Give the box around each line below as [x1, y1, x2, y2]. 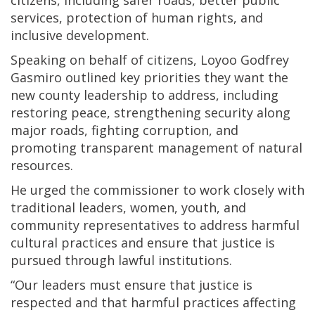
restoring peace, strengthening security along [11, 104, 290, 121]
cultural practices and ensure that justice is [11, 234, 275, 251]
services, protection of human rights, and [11, 9, 263, 26]
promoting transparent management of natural [11, 139, 302, 156]
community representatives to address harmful [11, 217, 300, 233]
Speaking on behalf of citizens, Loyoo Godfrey [11, 51, 289, 68]
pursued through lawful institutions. [11, 252, 232, 269]
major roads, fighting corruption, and [11, 122, 238, 139]
